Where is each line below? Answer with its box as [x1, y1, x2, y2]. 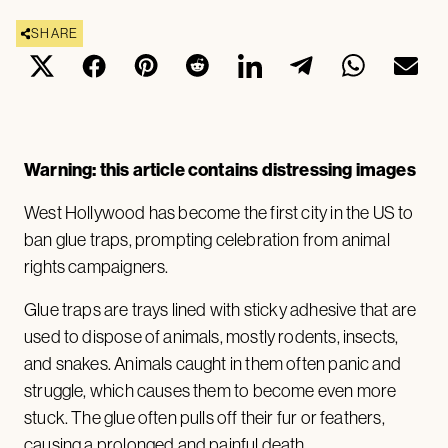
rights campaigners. [24, 257, 172, 278]
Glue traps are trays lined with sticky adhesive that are [24, 300, 417, 321]
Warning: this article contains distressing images [24, 159, 416, 182]
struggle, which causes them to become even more [24, 381, 397, 402]
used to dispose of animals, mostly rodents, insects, [24, 327, 399, 348]
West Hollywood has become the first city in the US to [24, 203, 414, 224]
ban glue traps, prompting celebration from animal [24, 230, 390, 251]
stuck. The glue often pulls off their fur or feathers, [24, 408, 385, 429]
